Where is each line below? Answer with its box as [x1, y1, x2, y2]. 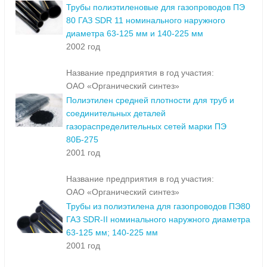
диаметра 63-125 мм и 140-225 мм [66, 29, 203, 39]
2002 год [66, 42, 100, 52]
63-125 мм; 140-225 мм [66, 228, 158, 238]
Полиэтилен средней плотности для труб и [66, 95, 234, 105]
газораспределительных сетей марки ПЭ [66, 122, 226, 132]
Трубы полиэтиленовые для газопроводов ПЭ [66, 2, 245, 13]
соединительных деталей [66, 108, 166, 119]
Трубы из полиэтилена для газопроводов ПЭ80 [66, 201, 250, 212]
